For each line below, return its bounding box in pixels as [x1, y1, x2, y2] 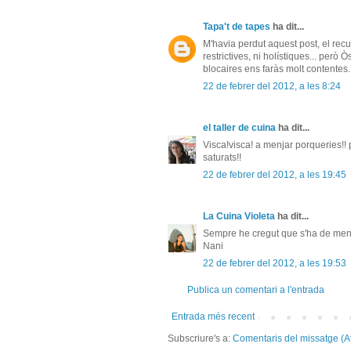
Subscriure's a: [168, 333, 233, 345]
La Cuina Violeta [203, 211, 275, 223]
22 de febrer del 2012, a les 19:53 [203, 258, 346, 270]
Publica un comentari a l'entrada [187, 284, 324, 296]
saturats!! [203, 152, 241, 164]
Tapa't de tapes [203, 21, 270, 33]
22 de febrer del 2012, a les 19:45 [203, 169, 346, 181]
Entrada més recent [172, 311, 255, 323]
